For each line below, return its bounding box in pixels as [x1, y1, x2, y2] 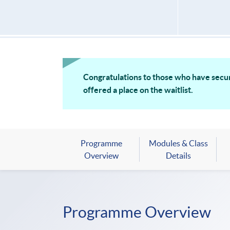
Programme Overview [63, 203, 211, 221]
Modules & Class [148, 139, 208, 148]
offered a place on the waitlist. [83, 85, 193, 95]
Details [165, 151, 191, 161]
